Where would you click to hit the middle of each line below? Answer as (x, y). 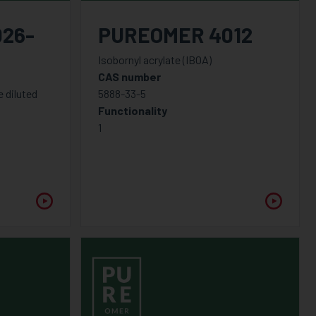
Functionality (132, 111)
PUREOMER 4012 (175, 35)
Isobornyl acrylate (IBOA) (154, 60)
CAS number (129, 77)
